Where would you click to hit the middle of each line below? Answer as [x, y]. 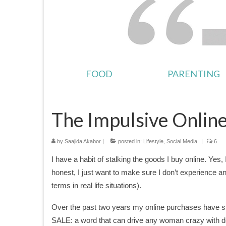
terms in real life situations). [96, 185]
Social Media [182, 141]
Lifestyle [153, 141]
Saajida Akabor [83, 141]
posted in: [130, 141]
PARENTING [194, 74]
